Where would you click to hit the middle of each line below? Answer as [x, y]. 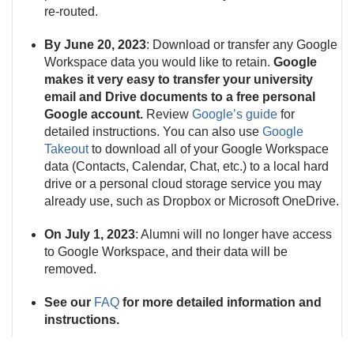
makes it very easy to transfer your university [179, 79]
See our [69, 302]
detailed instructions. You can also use [153, 132]
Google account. [94, 114]
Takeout [66, 149]
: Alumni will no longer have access [233, 234]
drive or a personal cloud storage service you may [183, 184]
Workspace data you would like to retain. [159, 62]
